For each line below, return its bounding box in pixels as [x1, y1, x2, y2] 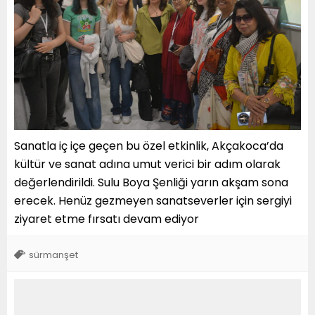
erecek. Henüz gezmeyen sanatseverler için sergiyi [14, 193, 292, 210]
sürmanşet [29, 248, 78, 262]
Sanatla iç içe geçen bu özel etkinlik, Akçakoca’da [14, 138, 283, 155]
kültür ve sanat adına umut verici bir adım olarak [14, 156, 281, 173]
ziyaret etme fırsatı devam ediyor [14, 211, 199, 228]
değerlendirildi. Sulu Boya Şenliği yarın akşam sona [14, 174, 288, 191]
